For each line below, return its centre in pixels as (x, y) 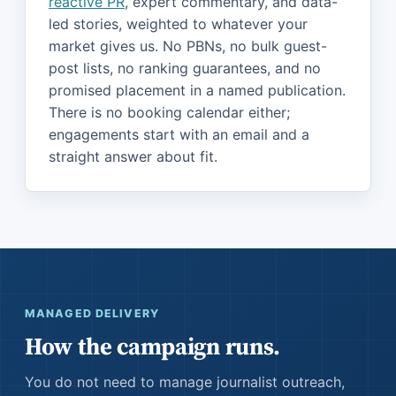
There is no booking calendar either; (169, 112)
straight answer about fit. (133, 156)
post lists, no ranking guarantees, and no (185, 68)
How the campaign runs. (152, 346)
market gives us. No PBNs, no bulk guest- (188, 46)
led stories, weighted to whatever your (178, 24)
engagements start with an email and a (179, 134)
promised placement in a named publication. (197, 90)
